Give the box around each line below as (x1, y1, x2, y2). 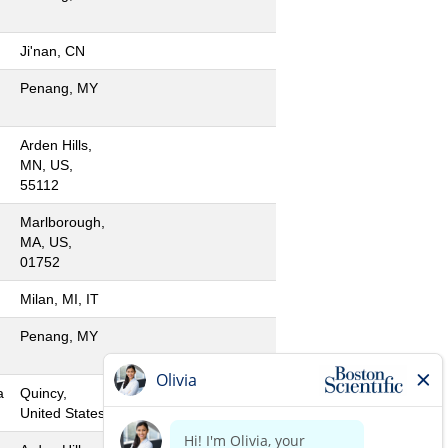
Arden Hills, (20, 136, 92, 153)
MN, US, (20, 156, 73, 173)
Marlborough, (20, 213, 105, 230)
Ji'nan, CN (20, 42, 85, 59)
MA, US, (20, 233, 72, 250)
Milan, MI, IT (20, 290, 99, 307)
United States (20, 404, 105, 421)
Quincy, (20, 384, 67, 401)
